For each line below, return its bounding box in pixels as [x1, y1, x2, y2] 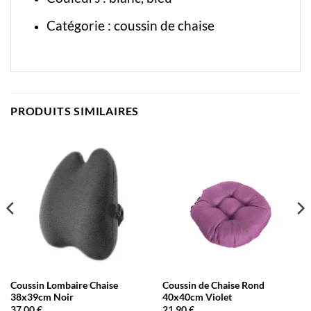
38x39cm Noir [10, 292, 74, 303]
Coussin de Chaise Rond [162, 280, 264, 292]
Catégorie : [46, 17, 114, 33]
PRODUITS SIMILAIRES [10, 103, 140, 117]
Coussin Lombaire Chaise [10, 280, 118, 292]
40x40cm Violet [162, 292, 232, 303]
